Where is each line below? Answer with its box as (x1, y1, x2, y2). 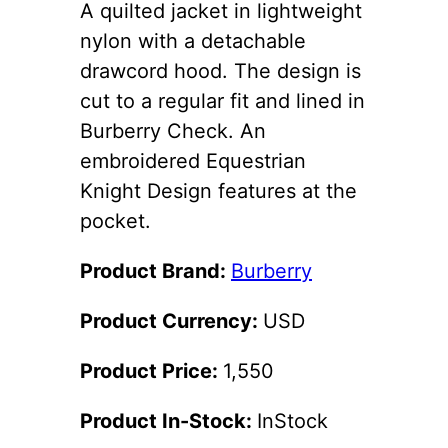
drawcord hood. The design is (80, 58, 361, 83)
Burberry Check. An (80, 118, 266, 143)
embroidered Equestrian (80, 148, 306, 173)
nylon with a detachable (80, 28, 306, 53)
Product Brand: (80, 258, 231, 283)
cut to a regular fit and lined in (80, 88, 365, 113)
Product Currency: (80, 308, 263, 333)
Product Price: (80, 358, 223, 383)
